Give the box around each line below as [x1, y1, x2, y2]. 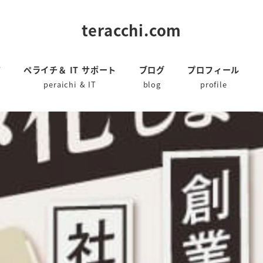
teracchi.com [81, 18, 182, 41]
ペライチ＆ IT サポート [23, 63, 117, 76]
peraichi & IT [43, 78, 96, 90]
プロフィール [187, 63, 240, 76]
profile [200, 78, 227, 90]
